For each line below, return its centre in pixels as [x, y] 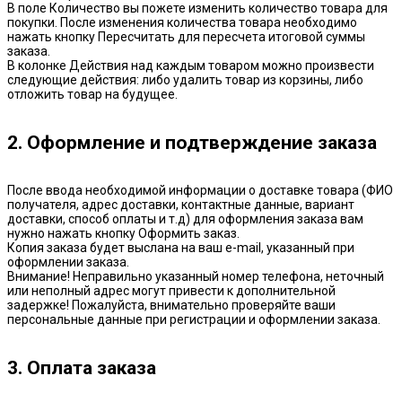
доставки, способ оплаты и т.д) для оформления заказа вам [185, 219]
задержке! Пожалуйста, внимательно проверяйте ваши [171, 306]
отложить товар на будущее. [92, 95]
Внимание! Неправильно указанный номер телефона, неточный [196, 277]
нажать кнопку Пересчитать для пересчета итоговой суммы [186, 37]
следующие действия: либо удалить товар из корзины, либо [185, 80]
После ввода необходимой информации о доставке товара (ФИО [200, 191]
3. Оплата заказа [82, 367]
